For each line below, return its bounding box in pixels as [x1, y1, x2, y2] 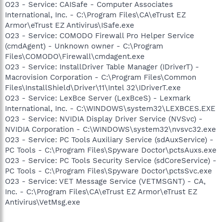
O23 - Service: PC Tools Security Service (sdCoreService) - [5, 156, 217, 165]
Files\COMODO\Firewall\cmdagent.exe [5, 52, 145, 61]
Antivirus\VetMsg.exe [5, 198, 80, 207]
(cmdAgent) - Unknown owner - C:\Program [5, 42, 163, 51]
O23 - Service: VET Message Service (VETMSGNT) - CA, [5, 177, 206, 186]
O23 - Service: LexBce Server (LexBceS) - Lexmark [5, 94, 191, 103]
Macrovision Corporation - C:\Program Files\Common [5, 73, 196, 82]
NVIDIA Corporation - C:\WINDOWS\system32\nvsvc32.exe [5, 125, 216, 134]
